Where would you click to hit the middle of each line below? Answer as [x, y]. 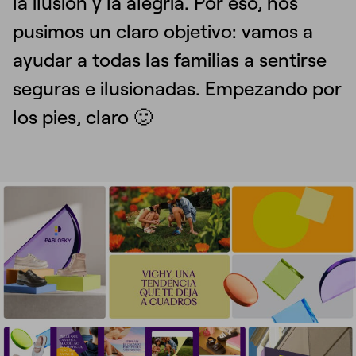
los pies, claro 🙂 [83, 117]
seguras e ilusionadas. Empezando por [177, 89]
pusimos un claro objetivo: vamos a [163, 31]
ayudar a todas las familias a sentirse [170, 60]
